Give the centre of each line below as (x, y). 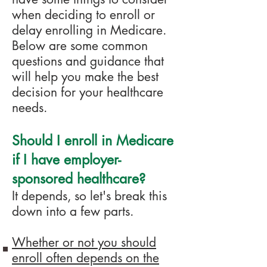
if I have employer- (66, 160)
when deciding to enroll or (83, 15)
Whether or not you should (84, 242)
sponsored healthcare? (79, 179)
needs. (30, 108)
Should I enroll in (62, 141)
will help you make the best (85, 77)
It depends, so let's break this (89, 196)
